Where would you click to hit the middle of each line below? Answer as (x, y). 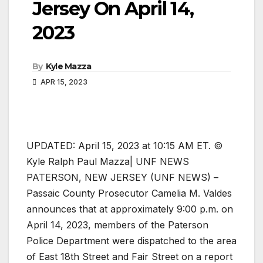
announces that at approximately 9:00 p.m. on (130, 209)
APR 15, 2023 (63, 82)
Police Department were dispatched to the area (131, 240)
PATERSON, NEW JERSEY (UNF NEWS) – (122, 177)
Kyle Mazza (68, 66)
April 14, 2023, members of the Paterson (117, 225)
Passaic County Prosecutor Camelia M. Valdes (129, 193)
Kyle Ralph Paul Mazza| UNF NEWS (108, 161)
